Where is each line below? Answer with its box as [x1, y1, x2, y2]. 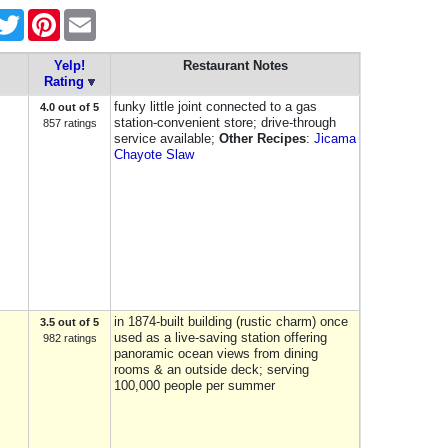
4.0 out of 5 [40, 101, 99, 113]
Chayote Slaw [114, 147, 194, 162]
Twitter [24, 10, 59, 24]
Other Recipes [219, 131, 306, 146]
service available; [114, 131, 219, 146]
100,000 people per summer [114, 378, 275, 393]
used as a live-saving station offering [114, 330, 327, 345]
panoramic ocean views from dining [114, 346, 318, 361]
